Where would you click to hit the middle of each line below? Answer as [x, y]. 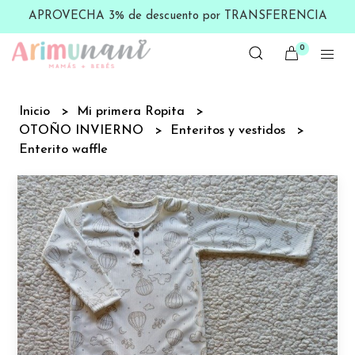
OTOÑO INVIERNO [84, 130]
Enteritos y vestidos [230, 130]
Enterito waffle [64, 149]
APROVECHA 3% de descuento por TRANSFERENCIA [177, 16]
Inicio [37, 111]
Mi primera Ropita [133, 111]
